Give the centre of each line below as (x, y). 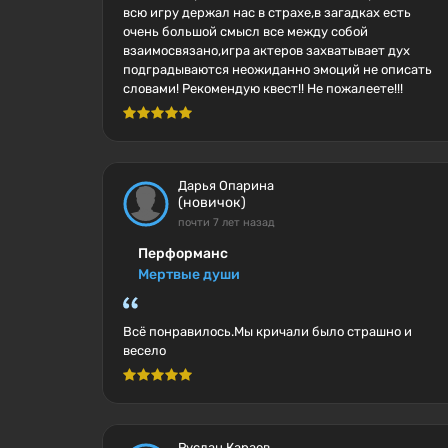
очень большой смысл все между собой (245, 31)
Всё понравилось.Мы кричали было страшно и (267, 331)
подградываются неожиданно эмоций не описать (277, 69)
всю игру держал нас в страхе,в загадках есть (267, 12)
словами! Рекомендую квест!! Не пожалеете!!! (263, 88)
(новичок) (212, 202)
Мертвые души (189, 274)
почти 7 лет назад (226, 222)
